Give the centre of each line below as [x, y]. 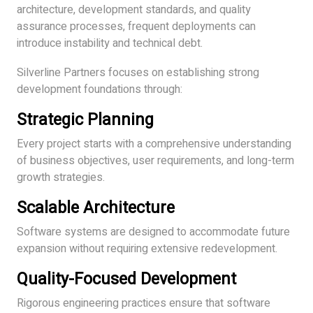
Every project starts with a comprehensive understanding [154, 144]
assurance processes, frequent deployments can [136, 26]
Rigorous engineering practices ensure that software [144, 303]
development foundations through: [100, 89]
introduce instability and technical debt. [110, 43]
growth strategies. [61, 177]
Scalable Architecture [96, 208]
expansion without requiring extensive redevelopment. [147, 248]
